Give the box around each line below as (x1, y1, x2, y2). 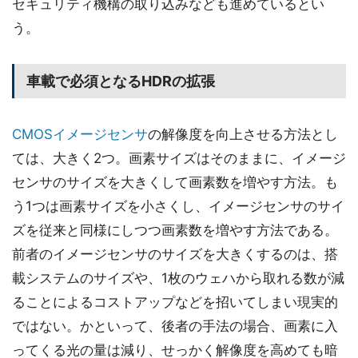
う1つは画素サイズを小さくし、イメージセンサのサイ (12, 198, 344, 214)
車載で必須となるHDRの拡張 (26, 73, 215, 89)
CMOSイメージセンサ (12, 126, 148, 142)
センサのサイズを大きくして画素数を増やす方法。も (12, 174, 338, 190)
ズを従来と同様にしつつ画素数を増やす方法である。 (12, 222, 338, 238)
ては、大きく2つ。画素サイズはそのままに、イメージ (12, 150, 346, 166)
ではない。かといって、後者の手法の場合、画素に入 (12, 318, 338, 334)
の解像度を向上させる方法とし (148, 126, 338, 142)
